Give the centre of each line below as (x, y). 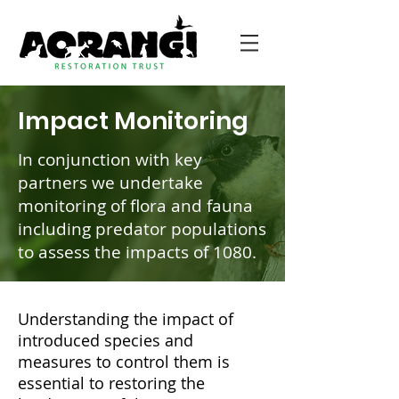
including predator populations (142, 229)
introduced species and (106, 340)
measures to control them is (124, 362)
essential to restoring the (111, 383)
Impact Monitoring (133, 121)
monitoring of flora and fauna (135, 206)
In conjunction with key (110, 159)
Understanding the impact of (126, 319)
